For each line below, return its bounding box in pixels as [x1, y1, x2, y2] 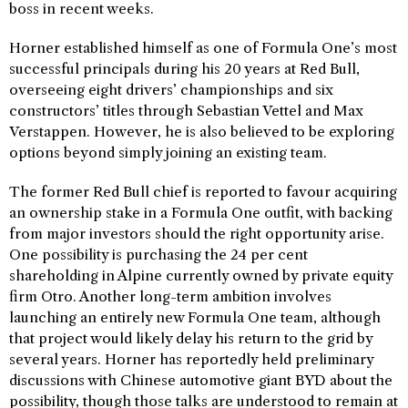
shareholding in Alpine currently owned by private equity [9, 267, 393, 284]
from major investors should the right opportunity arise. [9, 225, 384, 242]
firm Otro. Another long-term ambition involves [9, 288, 331, 305]
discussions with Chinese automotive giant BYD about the [9, 372, 393, 389]
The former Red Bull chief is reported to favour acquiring [9, 183, 397, 200]
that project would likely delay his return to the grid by [9, 330, 372, 347]
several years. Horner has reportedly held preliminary [9, 351, 373, 368]
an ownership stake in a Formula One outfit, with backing [9, 204, 393, 221]
